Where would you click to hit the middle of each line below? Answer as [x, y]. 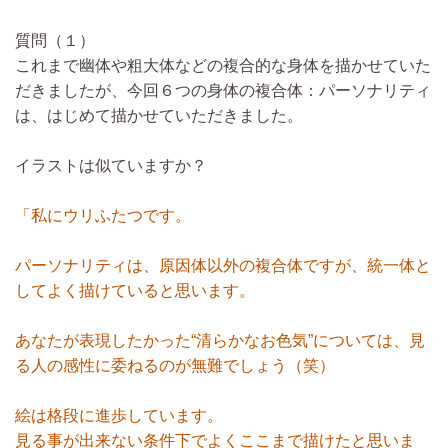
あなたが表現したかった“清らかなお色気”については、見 [220, 340]
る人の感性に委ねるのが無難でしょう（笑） [175, 365]
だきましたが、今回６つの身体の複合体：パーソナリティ [223, 90]
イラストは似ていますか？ [111, 165]
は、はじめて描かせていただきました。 [159, 115]
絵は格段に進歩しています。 [119, 415]
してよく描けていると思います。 [135, 290]
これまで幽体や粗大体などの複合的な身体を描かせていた [223, 65]
